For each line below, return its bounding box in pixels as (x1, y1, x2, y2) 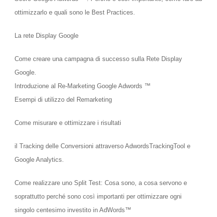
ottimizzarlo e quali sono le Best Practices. (15, 9, 135, 16)
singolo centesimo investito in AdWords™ (15, 206, 131, 214)
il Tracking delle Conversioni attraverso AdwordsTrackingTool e (15, 142, 190, 150)
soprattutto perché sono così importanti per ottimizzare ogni (15, 193, 182, 201)
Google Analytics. (15, 156, 64, 164)
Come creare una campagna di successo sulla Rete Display (15, 55, 182, 63)
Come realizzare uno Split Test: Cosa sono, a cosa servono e (15, 179, 187, 187)
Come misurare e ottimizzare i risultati (15, 119, 121, 127)
